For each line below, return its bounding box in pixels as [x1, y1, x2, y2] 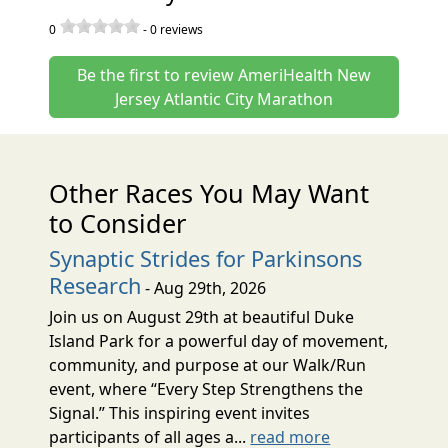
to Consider [49, 205, 187, 240]
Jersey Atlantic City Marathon [114, 87, 333, 110]
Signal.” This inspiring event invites [49, 401, 311, 424]
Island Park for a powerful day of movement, [49, 329, 389, 352]
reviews [157, 20, 204, 38]
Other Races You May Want [49, 175, 370, 210]
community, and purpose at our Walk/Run [49, 353, 367, 376]
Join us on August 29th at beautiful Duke [49, 305, 355, 328]
